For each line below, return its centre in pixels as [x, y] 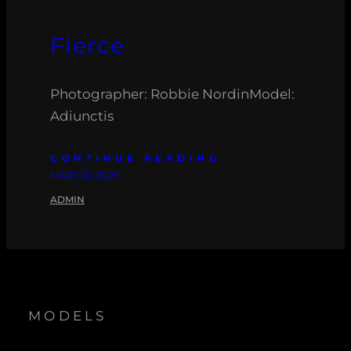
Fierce [88, 46]
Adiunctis [82, 116]
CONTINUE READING [135, 158]
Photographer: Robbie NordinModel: [172, 94]
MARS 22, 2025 [85, 175]
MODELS [68, 316]
